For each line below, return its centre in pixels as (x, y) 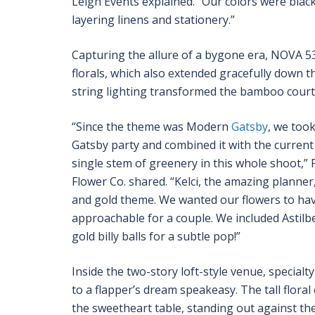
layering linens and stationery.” (153, 20)
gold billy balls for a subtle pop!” (156, 237)
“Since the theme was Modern (152, 127)
